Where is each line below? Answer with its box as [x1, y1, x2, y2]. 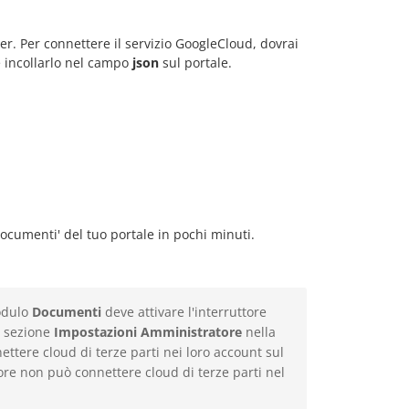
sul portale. [159, 54, 232, 72]
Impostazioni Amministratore [54, 323, 242, 341]
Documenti [32, 303, 101, 321]
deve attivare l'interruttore [101, 303, 267, 321]
